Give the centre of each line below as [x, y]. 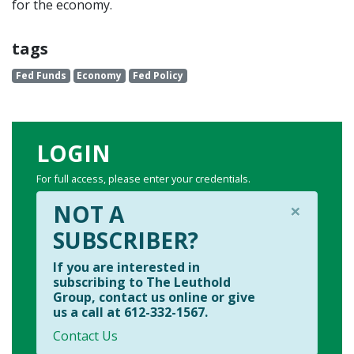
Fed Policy [158, 76]
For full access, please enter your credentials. [143, 179]
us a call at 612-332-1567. [130, 313]
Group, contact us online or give [154, 298]
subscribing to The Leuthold [142, 282]
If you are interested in [126, 267]
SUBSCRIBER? [126, 241]
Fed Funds [41, 76]
